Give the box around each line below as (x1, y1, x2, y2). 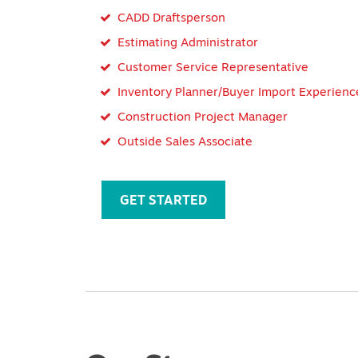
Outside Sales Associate (117, 133, 253, 150)
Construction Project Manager (117, 108, 288, 125)
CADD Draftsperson (117, 9, 225, 26)
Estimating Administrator (117, 34, 258, 51)
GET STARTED (120, 191, 207, 209)
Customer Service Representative (117, 58, 308, 76)
